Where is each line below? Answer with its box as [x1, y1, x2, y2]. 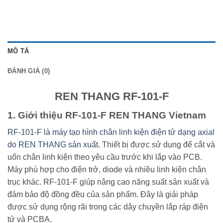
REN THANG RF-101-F [54, 90, 169, 103]
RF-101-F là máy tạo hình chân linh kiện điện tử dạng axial [7, 128, 215, 137]
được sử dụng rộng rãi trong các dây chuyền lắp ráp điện [7, 203, 208, 212]
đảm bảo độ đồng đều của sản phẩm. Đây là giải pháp [7, 190, 198, 199]
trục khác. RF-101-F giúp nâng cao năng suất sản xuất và [7, 178, 209, 187]
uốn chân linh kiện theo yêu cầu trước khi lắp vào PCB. [7, 153, 202, 162]
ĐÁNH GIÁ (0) [7, 67, 50, 75]
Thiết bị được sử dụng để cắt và [100, 140, 215, 149]
